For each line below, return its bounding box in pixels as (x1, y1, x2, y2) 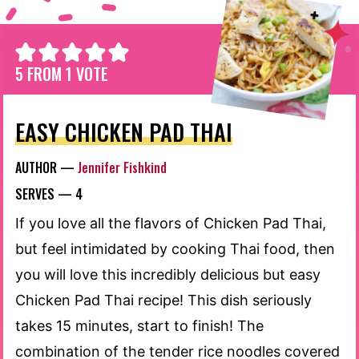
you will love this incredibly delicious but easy (15, 266, 321, 284)
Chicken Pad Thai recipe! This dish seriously (15, 292, 312, 309)
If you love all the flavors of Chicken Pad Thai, (15, 215, 326, 232)
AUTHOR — (15, 158, 78, 178)
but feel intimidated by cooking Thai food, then (15, 240, 335, 258)
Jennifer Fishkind (78, 158, 167, 178)
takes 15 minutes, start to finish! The (15, 317, 264, 335)
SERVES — (15, 184, 75, 204)
